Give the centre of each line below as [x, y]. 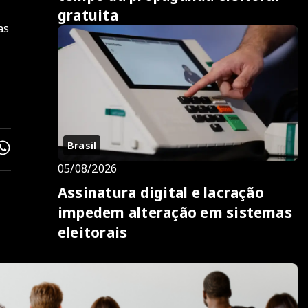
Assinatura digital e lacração [161, 192]
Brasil [82, 145]
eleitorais [93, 232]
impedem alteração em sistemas [175, 212]
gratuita [88, 15]
